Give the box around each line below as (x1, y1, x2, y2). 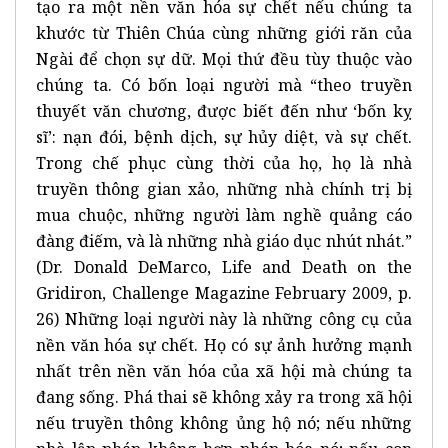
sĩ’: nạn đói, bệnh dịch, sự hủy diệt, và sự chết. (36, 125, 412, 148)
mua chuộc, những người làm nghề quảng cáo (36, 203, 412, 226)
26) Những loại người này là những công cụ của (36, 307, 412, 330)
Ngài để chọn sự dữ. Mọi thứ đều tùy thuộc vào (36, 47, 412, 70)
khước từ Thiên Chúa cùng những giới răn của (36, 21, 412, 44)
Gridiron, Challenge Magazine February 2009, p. (36, 281, 412, 304)
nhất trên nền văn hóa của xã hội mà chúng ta (36, 359, 412, 382)
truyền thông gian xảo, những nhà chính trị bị (36, 177, 412, 200)
